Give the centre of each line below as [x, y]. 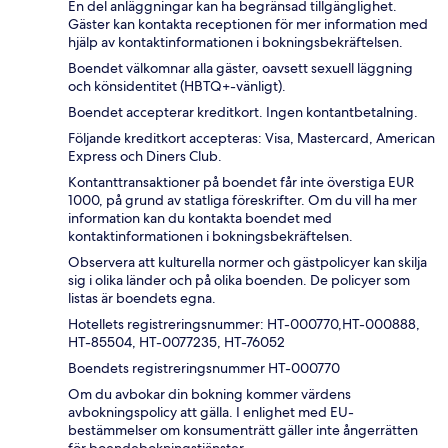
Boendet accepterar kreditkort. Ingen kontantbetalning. [243, 112]
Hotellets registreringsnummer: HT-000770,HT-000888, [244, 324]
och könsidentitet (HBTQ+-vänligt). [177, 86]
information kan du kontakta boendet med [200, 218]
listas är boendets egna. [142, 298]
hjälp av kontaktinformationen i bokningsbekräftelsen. [235, 42]
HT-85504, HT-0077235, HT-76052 [176, 342]
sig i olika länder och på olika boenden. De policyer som [239, 280]
